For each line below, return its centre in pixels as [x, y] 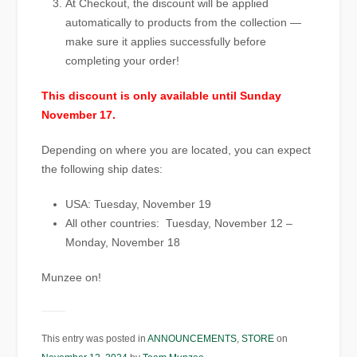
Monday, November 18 [123, 243]
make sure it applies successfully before [166, 42]
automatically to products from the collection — [184, 23]
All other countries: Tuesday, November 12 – [179, 224]
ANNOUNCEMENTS [192, 339]
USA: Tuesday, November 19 [139, 204]
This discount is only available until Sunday [162, 96]
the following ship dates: [102, 169]
